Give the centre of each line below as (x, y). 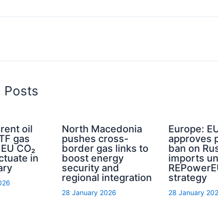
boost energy (93, 158)
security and (91, 168)
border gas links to (105, 148)
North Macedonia (102, 129)
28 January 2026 (89, 192)
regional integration (107, 177)
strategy (187, 177)
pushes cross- (95, 138)
